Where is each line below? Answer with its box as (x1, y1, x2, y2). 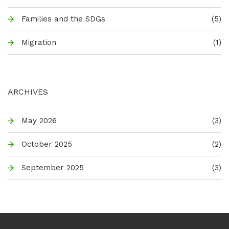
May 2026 (21, 116, 57, 126)
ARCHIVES (8, 86, 48, 97)
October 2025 (21, 140, 72, 149)
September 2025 (21, 163, 84, 173)
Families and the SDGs (21, 14, 105, 24)
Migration (21, 38, 56, 48)
